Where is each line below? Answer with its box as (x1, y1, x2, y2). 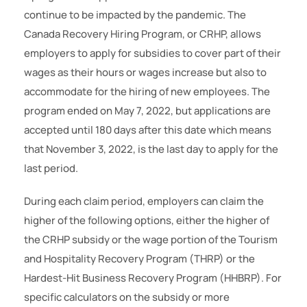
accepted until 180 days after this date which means (24, 123, 271, 138)
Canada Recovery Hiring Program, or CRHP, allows (24, 27, 261, 42)
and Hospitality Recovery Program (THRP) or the (24, 251, 255, 267)
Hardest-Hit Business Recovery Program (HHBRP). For (24, 271, 282, 286)
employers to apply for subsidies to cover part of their (24, 46, 281, 61)
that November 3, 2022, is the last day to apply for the (24, 142, 278, 157)
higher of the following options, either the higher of (24, 213, 269, 228)
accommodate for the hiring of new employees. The (24, 84, 270, 99)
